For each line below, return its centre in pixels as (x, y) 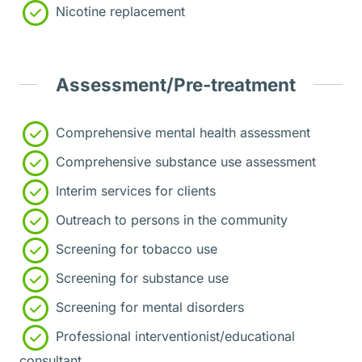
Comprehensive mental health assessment (181, 133)
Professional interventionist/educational (173, 337)
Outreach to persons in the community (170, 220)
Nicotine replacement (118, 11)
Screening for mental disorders (148, 307)
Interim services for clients (134, 191)
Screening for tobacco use (135, 249)
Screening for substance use (140, 278)
